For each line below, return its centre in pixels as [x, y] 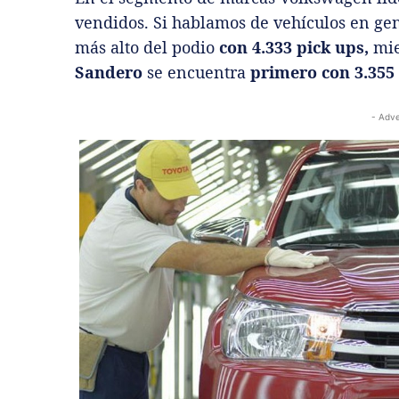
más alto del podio [147, 48]
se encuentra [196, 73]
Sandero [109, 73]
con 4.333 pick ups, [296, 48]
